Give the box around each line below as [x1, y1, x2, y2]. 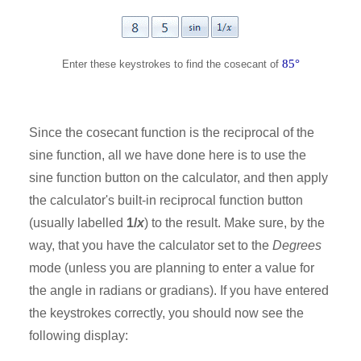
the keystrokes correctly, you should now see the [29, 306, 304, 321]
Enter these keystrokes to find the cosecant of [61, 57, 282, 70]
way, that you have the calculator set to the [29, 239, 272, 253]
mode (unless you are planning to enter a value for [29, 261, 314, 276]
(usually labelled [29, 216, 127, 230]
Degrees [272, 239, 322, 253]
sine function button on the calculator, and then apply [29, 171, 328, 185]
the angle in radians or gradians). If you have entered [29, 284, 329, 298]
